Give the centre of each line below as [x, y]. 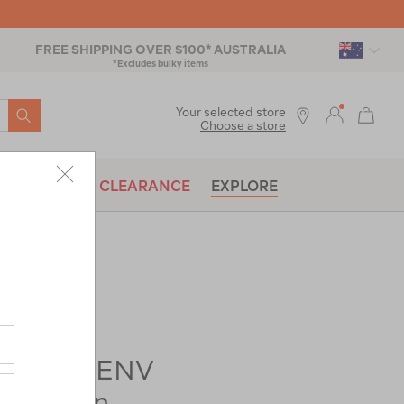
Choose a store [243, 125]
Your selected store [231, 112]
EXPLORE [244, 186]
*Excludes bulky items [161, 63]
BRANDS [47, 186]
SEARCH [45, 112]
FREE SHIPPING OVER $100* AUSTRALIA [161, 50]
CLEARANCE [145, 186]
